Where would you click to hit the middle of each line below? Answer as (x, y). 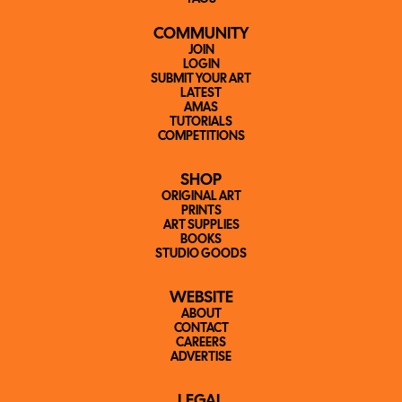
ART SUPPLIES (201, 226)
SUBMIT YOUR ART (201, 79)
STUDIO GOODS (201, 254)
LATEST (201, 94)
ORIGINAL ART (201, 197)
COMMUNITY (201, 35)
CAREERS (201, 343)
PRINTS (201, 211)
